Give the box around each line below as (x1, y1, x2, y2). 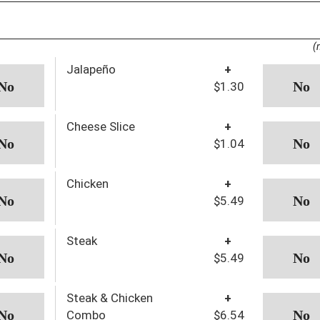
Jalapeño (66, 61, 116, 76)
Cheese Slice (66, 119, 135, 134)
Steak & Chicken (66, 290, 153, 305)
